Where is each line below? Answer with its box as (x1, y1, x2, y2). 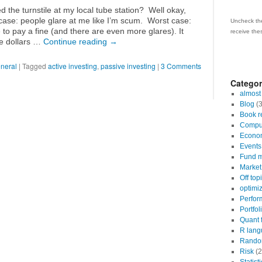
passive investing (101, 61, 156, 71)
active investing (48, 61, 97, 71)
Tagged (22, 61, 46, 71)
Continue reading (43, 37, 109, 46)
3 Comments (161, 61, 201, 71)
